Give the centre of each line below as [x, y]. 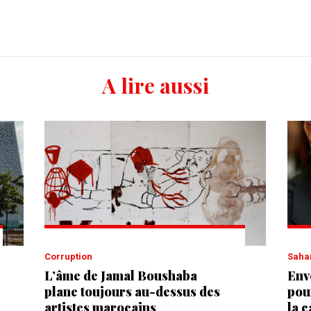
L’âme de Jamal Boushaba [120, 275]
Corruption [71, 256]
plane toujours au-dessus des [132, 291]
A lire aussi [155, 86]
